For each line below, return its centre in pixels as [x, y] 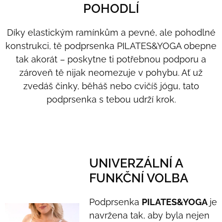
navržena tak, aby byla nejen [149, 216]
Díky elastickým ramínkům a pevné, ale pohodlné [111, 33]
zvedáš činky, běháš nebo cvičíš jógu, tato [111, 86]
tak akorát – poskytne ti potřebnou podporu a [111, 59]
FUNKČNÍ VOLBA [139, 178]
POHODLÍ [111, 9]
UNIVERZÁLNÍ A [136, 163]
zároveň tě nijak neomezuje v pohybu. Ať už [111, 73]
